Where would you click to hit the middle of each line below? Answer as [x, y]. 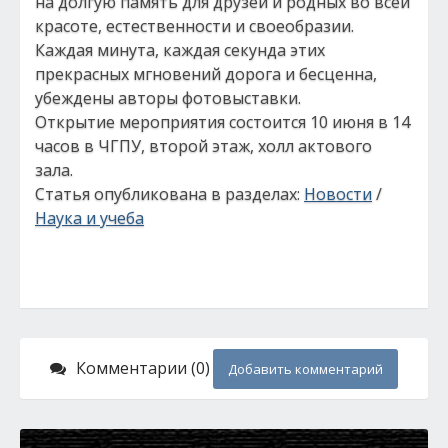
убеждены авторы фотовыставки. [168, 98]
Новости [338, 194]
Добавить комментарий [305, 369]
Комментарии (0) [143, 368]
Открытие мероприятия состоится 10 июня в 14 [222, 122]
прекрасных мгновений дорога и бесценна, [206, 74]
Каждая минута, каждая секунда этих [180, 50]
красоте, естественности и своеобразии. [194, 26]
